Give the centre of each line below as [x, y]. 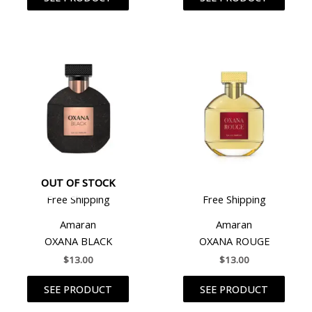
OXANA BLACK [78, 241]
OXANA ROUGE [234, 241]
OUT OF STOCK [78, 182]
